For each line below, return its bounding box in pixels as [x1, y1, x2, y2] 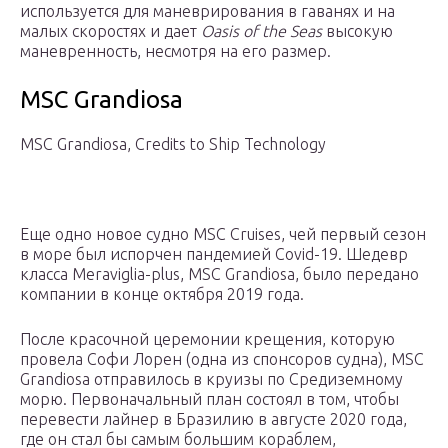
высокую [322, 22, 393, 41]
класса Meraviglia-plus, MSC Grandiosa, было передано [20, 265, 419, 284]
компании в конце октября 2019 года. [20, 285, 304, 304]
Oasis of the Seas [201, 22, 322, 41]
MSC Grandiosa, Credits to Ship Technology [20, 135, 326, 154]
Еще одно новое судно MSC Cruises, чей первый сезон [20, 225, 426, 244]
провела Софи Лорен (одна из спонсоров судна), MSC [20, 350, 424, 369]
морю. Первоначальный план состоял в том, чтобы [20, 390, 399, 409]
